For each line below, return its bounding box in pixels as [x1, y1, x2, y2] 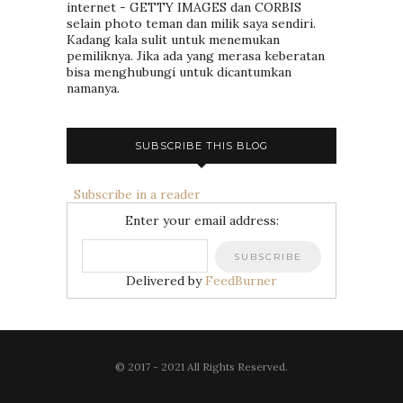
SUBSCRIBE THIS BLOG [135, 139, 268, 153]
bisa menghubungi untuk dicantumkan [67, 64, 291, 81]
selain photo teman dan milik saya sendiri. [67, 15, 316, 32]
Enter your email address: [124, 212, 279, 229]
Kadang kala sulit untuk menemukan [67, 31, 280, 49]
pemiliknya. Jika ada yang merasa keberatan [67, 48, 325, 65]
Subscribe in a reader [67, 186, 201, 203]
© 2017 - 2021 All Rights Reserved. [115, 360, 288, 374]
